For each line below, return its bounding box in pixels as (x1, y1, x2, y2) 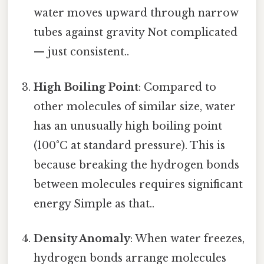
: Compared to (138, 80, 217, 94)
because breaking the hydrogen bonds (34, 158, 240, 171)
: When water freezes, (130, 232, 245, 245)
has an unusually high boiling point (34, 119, 223, 133)
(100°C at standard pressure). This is (34, 138, 226, 152)
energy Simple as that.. (34, 197, 155, 210)
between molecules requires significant (34, 177, 243, 191)
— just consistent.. (34, 45, 130, 59)
